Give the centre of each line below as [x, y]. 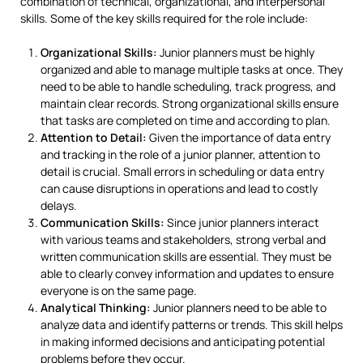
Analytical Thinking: [96, 307]
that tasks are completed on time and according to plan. [186, 120]
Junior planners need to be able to [239, 307]
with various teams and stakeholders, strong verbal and [183, 239]
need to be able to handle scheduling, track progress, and [188, 86]
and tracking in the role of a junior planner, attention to [180, 154]
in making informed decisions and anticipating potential [183, 341]
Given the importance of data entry [239, 137]
